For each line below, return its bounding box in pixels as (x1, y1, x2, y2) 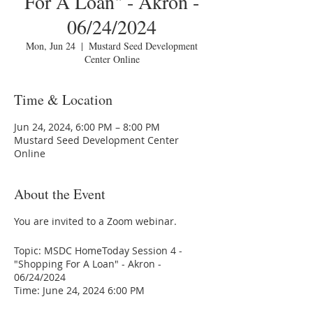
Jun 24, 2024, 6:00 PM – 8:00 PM (14, 120, 160, 133)
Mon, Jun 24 (26, 39, 75, 52)
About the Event (14, 184, 105, 203)
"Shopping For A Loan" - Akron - (14, 257, 161, 270)
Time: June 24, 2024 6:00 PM (14, 284, 145, 297)
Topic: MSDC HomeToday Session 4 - (14, 244, 182, 257)
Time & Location (14, 90, 112, 109)
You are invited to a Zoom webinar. (14, 214, 177, 228)
